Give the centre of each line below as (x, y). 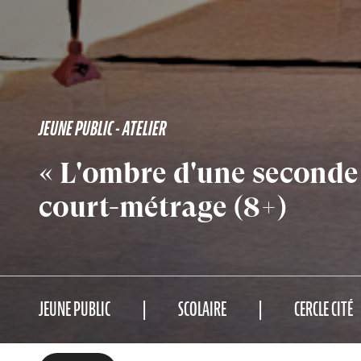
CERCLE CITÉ (324, 309)
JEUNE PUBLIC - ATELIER (102, 129)
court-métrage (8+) (163, 207)
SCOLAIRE (202, 309)
